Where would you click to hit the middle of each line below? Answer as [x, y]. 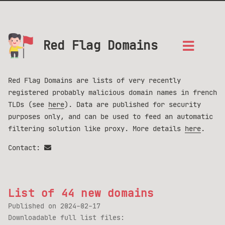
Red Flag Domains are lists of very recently [94, 80]
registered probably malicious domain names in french [113, 92]
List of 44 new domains [81, 193]
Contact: [26, 148]
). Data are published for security [133, 104]
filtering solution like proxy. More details [96, 129]
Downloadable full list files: [66, 218]
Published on [34, 206]
